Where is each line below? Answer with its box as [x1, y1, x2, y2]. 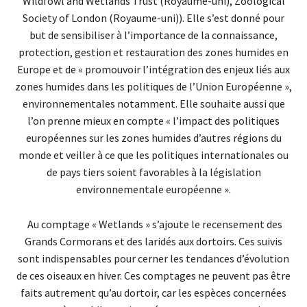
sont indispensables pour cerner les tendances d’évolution [18, 251, 289, 266]
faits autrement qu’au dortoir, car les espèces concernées [21, 286, 286, 300]
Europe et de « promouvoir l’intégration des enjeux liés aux [17, 62, 290, 77]
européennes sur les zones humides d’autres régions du [25, 131, 282, 145]
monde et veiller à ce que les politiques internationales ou [19, 148, 288, 162]
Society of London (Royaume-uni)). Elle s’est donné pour [23, 11, 284, 25]
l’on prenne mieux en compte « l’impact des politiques [27, 114, 280, 128]
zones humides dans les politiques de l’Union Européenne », [15, 79, 292, 94]
